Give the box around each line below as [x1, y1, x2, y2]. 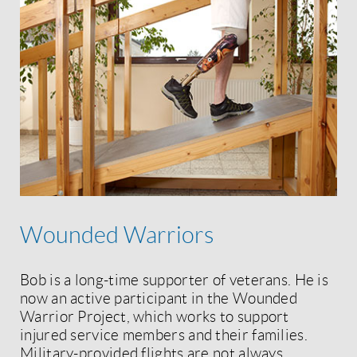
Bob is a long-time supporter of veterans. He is [20, 272, 329, 288]
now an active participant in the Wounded [20, 290, 297, 307]
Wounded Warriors [20, 223, 214, 249]
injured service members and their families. [20, 327, 308, 343]
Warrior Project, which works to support [20, 308, 289, 325]
